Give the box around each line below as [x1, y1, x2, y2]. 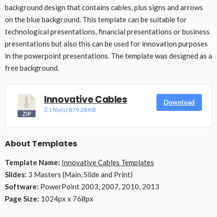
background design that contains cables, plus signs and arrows [5, 3, 203, 12]
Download [164, 98, 195, 107]
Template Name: [5, 158, 60, 167]
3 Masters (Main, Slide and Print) [27, 170, 133, 179]
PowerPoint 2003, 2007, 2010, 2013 [39, 182, 159, 191]
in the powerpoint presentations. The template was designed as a [5, 51, 212, 61]
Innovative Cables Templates [62, 158, 154, 167]
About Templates [5, 138, 77, 150]
